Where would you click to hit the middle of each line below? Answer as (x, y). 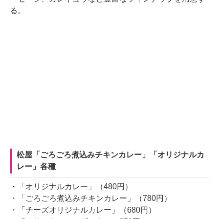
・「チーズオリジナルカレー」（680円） (83, 210)
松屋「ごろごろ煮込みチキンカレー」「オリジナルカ (110, 155)
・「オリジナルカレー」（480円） (71, 187)
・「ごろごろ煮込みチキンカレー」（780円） (91, 198)
